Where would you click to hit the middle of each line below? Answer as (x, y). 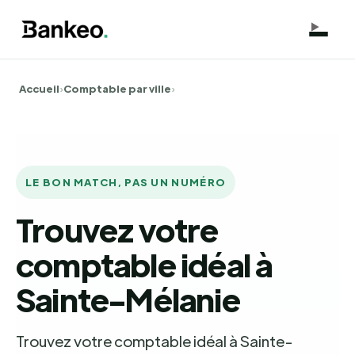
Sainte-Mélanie (128, 299)
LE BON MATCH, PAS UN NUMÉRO (126, 182)
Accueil (39, 88)
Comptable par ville (117, 88)
